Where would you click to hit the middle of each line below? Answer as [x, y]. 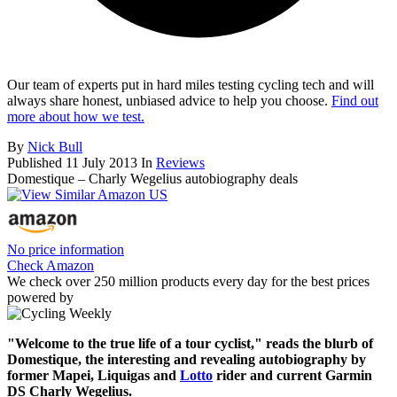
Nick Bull [55, 146]
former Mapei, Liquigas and [93, 375]
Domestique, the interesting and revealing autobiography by [187, 359]
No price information [66, 249]
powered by [40, 297]
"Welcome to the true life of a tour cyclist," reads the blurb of [190, 343]
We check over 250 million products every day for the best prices [188, 281]
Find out [355, 100]
